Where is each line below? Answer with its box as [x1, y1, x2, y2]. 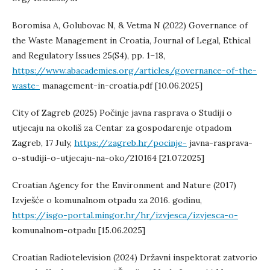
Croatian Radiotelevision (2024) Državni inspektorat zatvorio [12, 252, 257, 263]
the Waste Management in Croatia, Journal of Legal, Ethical [12, 35, 251, 46]
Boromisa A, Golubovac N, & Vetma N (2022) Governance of [12, 20, 248, 31]
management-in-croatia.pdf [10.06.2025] [40, 80, 202, 91]
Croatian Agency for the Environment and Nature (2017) [12, 180, 236, 190]
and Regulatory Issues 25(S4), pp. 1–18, [12, 50, 165, 61]
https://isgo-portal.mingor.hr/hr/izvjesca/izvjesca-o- [12, 210, 238, 221]
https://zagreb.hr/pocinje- [74, 137, 187, 148]
